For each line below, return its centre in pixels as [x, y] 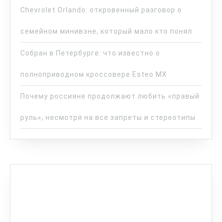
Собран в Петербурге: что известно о [90, 53]
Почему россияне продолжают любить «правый [110, 96]
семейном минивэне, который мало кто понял [106, 31]
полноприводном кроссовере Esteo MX [94, 75]
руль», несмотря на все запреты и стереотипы [108, 118]
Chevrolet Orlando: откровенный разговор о [101, 10]
